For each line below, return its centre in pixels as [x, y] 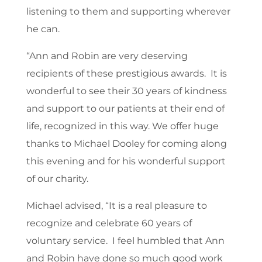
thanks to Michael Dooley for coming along [126, 144]
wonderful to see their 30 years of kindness [126, 91]
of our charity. [57, 179]
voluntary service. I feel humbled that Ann [125, 241]
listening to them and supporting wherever [128, 12]
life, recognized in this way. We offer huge [122, 126]
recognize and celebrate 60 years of [109, 223]
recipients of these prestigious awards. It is [126, 74]
